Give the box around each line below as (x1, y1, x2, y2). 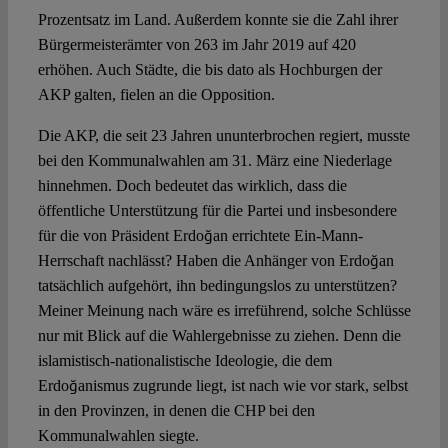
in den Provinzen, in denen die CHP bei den (37, 402, 315, 420)
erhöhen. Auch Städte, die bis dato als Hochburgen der (37, 61, 382, 79)
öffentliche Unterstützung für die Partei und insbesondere (37, 202, 397, 220)
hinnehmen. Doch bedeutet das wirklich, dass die (37, 177, 347, 195)
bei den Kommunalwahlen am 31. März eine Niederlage (37, 152, 392, 170)
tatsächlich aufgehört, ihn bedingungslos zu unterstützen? (37, 277, 397, 295)
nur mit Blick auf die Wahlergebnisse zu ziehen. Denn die (37, 327, 401, 345)
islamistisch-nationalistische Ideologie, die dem (37, 352, 332, 370)
